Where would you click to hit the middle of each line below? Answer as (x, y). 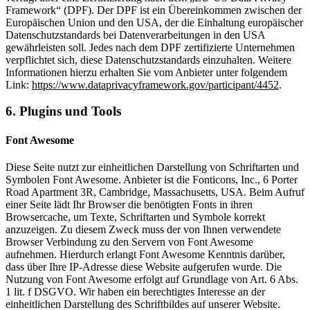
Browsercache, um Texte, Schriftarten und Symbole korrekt (135, 217)
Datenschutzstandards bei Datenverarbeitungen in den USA (135, 35)
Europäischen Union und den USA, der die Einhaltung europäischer (154, 22)
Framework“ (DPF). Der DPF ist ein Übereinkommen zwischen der (154, 10)
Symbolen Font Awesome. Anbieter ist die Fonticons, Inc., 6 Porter (152, 179)
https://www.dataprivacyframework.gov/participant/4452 (155, 84)
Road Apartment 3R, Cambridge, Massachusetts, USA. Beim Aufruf (155, 192)
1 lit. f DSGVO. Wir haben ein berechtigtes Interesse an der (135, 291)
